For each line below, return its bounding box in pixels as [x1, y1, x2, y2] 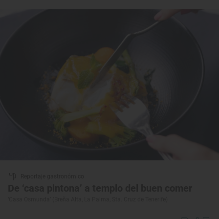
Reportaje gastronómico [21, 173, 84, 180]
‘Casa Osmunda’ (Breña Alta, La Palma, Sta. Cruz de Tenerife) [8, 196, 168, 203]
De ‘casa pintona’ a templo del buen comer [8, 182, 192, 194]
